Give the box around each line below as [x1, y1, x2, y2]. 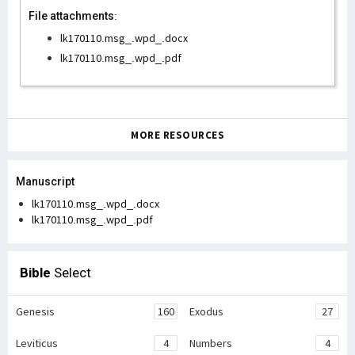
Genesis [16, 304, 55, 319]
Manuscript [16, 175, 74, 188]
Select [51, 265, 91, 281]
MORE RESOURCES [131, 128, 224, 142]
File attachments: [29, 10, 117, 22]
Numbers [189, 336, 232, 350]
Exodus [189, 304, 223, 319]
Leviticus [16, 336, 58, 350]
